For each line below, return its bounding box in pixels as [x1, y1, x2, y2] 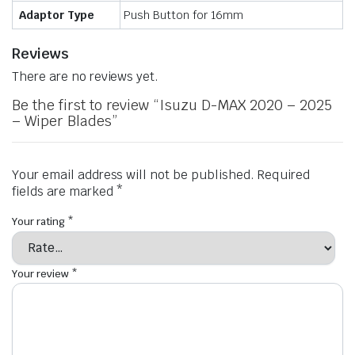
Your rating [12, 215, 67, 229]
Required [257, 166, 310, 184]
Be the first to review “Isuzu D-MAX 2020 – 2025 [12, 96, 332, 115]
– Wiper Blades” [12, 112, 117, 131]
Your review [12, 266, 71, 281]
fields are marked [12, 183, 116, 200]
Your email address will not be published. [12, 166, 254, 184]
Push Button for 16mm [124, 8, 244, 23]
